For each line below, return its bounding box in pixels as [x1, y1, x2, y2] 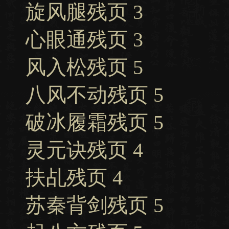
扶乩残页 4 [26, 166, 123, 189]
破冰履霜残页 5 [26, 111, 164, 134]
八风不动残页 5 [26, 83, 164, 106]
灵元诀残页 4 [26, 139, 143, 162]
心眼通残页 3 [26, 28, 143, 51]
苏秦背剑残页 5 [26, 194, 164, 217]
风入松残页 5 [26, 56, 143, 79]
